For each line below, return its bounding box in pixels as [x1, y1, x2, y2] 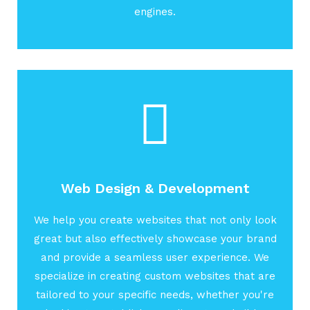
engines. [134, 6, 176, 19]
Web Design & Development [60, 180, 250, 197]
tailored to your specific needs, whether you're [36, 289, 274, 302]
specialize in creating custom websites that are [35, 270, 275, 283]
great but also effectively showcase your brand [33, 232, 277, 246]
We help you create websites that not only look [33, 214, 277, 227]
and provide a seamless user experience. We [41, 251, 269, 264]
